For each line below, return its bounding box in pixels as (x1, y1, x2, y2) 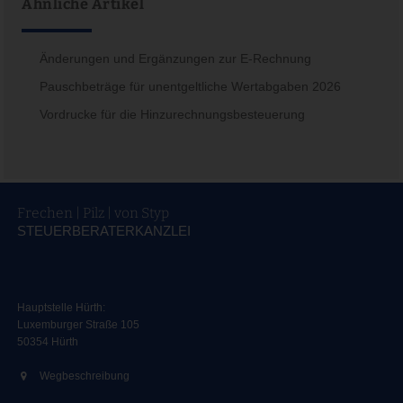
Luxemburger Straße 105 (16, 319, 139, 331)
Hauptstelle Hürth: (16, 302, 105, 314)
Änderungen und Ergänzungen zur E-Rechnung (40, 51, 312, 66)
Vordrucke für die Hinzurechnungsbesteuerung (40, 107, 306, 121)
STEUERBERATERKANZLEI (16, 224, 191, 239)
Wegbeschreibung (39, 371, 130, 382)
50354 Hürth (16, 336, 78, 348)
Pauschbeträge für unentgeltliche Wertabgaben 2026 (40, 79, 342, 94)
